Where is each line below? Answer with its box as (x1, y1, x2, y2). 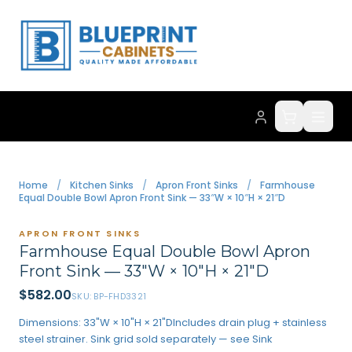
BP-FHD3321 (93, 290, 147, 302)
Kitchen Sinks (70, 178, 134, 192)
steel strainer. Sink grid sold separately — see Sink (19, 332, 273, 346)
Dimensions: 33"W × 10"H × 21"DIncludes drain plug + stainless (19, 315, 327, 330)
